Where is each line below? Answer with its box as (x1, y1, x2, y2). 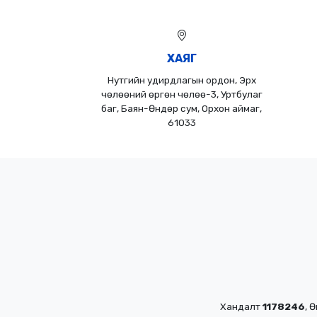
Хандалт (220, 300, 263, 312)
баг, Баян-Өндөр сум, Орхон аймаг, (101, 102, 262, 114)
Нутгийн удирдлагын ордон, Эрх (107, 74, 256, 86)
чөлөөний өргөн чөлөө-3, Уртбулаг (100, 88, 263, 100)
